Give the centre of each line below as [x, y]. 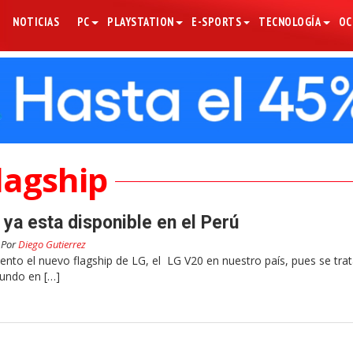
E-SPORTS [217, 22]
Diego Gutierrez [52, 245]
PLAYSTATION [141, 22]
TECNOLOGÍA [290, 22]
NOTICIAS [36, 22]
